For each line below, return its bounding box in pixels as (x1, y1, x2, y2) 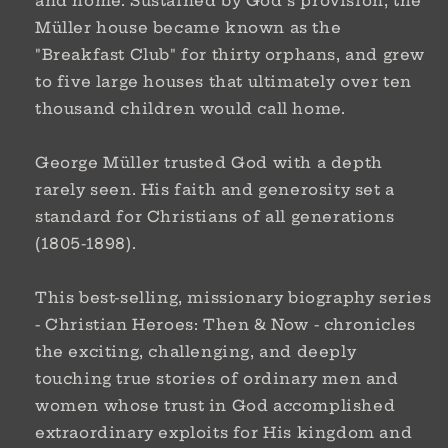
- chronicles (313, 315, 416, 334)
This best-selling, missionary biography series (35, 288, 432, 307)
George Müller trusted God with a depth (35, 153, 383, 172)
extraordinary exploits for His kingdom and (35, 423, 413, 442)
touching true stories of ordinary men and (35, 369, 399, 388)
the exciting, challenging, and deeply (35, 342, 357, 361)
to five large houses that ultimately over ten (35, 72, 413, 91)
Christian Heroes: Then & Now (45, 315, 310, 334)
